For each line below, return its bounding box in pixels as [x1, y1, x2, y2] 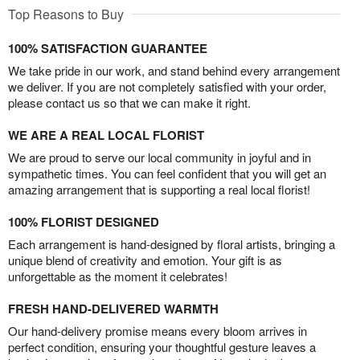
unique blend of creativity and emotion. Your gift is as [8, 252, 282, 269]
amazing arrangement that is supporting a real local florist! [8, 181, 310, 198]
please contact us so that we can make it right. [8, 94, 251, 112]
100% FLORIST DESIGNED [8, 213, 159, 231]
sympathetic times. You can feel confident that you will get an [8, 165, 326, 182]
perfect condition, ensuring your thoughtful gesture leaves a [8, 338, 316, 356]
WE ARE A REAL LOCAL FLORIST [8, 126, 204, 145]
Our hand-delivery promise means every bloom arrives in [8, 322, 307, 340]
